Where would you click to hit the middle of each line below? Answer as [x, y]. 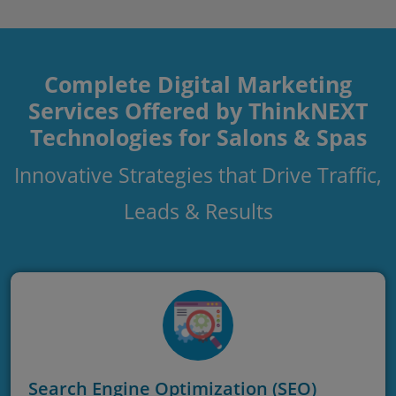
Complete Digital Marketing [198, 84]
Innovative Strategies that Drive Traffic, [198, 175]
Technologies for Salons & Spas [198, 137]
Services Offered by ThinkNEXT [198, 110]
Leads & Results [198, 211]
